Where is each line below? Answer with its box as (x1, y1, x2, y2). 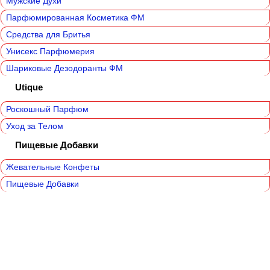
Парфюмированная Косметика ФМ (6, 13, 145, 23)
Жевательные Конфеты (6, 162, 99, 172)
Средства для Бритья (6, 30, 90, 40)
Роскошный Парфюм (6, 104, 89, 115)
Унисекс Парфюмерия (6, 46, 95, 57)
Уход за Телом (6, 121, 63, 131)
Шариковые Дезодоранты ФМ (6, 63, 123, 74)
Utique (15, 82, 43, 93)
